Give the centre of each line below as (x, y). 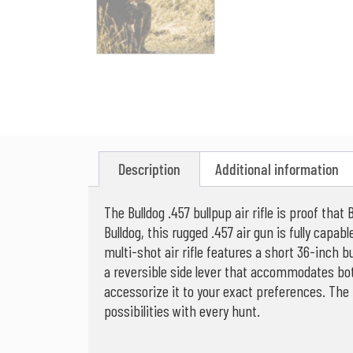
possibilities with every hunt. (182, 311)
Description (149, 169)
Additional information (277, 169)
